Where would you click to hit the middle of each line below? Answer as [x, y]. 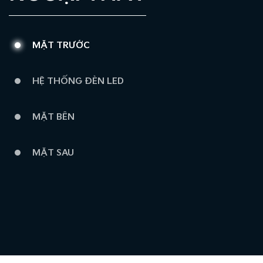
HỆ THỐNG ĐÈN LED [78, 82]
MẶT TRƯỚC [61, 46]
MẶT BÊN [53, 117]
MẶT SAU [53, 153]
